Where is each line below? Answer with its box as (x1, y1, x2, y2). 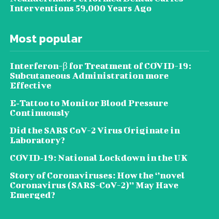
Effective (10, 80, 51, 90)
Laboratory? (10, 134, 65, 145)
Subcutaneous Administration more (10, 70, 169, 81)
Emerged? (10, 189, 55, 200)
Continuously (10, 107, 69, 118)
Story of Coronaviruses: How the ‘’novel (10, 170, 185, 180)
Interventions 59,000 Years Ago (10, 2, 152, 13)
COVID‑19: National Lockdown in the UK (10, 152, 188, 163)
